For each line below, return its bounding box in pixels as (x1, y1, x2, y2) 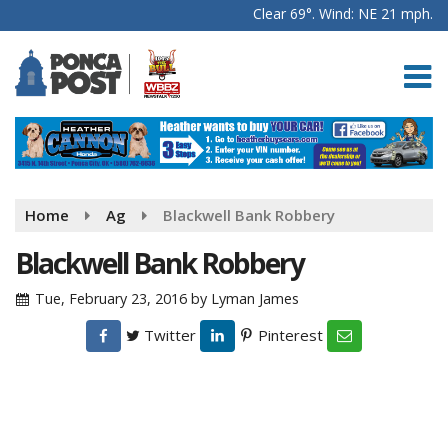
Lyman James (211, 288, 300, 308)
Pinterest (254, 324, 323, 345)
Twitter (140, 324, 196, 345)
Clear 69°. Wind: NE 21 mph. (253, 4, 433, 23)
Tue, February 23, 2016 (35, 288, 188, 308)
